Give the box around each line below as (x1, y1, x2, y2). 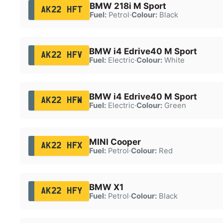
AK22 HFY (40, 187, 83, 195)
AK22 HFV (40, 51, 83, 59)
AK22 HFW (40, 96, 83, 105)
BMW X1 (89, 182, 123, 192)
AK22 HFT (40, 5, 83, 14)
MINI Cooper (89, 136, 141, 147)
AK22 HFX (40, 141, 83, 150)
